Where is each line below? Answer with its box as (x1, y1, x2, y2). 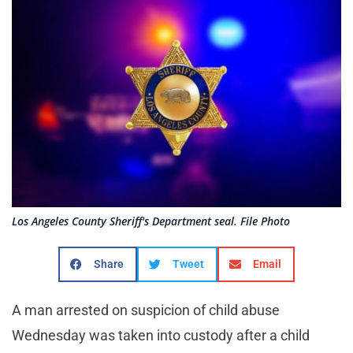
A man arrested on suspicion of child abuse (12, 302, 280, 319)
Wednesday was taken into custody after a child (12, 327, 310, 344)
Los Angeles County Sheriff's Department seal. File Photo (12, 214, 290, 229)
